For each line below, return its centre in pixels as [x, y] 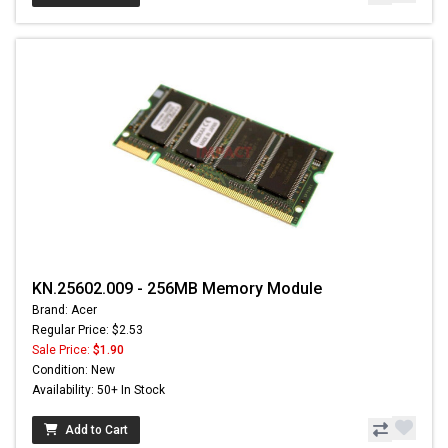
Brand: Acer [64, 309]
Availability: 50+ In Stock [98, 389]
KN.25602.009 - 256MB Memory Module [177, 288]
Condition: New [73, 369]
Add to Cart [96, 429]
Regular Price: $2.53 [87, 329]
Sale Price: [62, 349]
